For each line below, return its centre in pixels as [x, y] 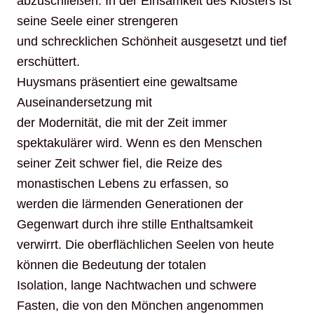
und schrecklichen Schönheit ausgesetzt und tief [152, 42]
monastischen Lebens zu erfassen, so [123, 184]
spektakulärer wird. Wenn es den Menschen [139, 143]
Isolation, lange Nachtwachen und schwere [137, 286]
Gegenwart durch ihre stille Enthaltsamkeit [135, 225]
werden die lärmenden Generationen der [130, 204]
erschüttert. [48, 62]
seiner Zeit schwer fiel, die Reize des [120, 164]
